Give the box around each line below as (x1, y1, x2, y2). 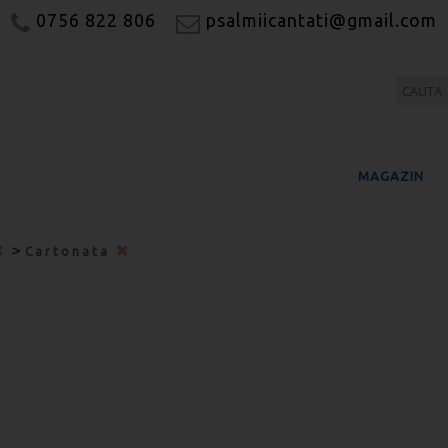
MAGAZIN (358, 169, 424, 183)
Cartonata (25, 245, 116, 258)
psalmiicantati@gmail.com (200, 10, 437, 30)
